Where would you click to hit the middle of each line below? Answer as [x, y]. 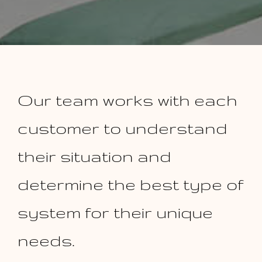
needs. [46, 240]
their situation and [94, 156]
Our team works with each [127, 100]
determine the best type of [130, 184]
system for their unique [115, 212]
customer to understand [122, 128]
